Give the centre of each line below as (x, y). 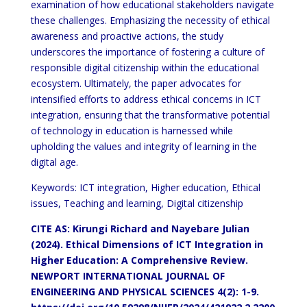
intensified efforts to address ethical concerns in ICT (146, 99)
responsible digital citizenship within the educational (145, 67)
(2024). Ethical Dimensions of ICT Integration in (147, 244)
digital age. (54, 162)
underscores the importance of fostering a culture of (147, 52)
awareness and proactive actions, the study (127, 36)
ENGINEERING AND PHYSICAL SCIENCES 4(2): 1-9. (145, 292)
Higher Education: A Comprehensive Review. (139, 260)
